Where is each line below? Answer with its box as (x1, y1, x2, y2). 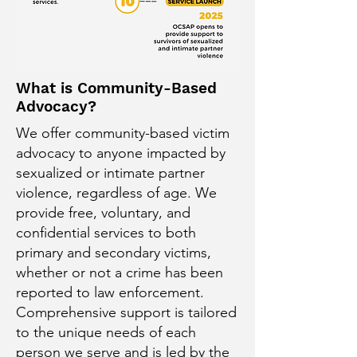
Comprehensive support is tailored (16, 304, 237, 321)
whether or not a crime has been (16, 264, 223, 281)
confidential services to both (16, 224, 196, 241)
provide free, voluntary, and (16, 204, 190, 222)
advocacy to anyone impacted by (16, 144, 226, 162)
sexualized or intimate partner (16, 164, 205, 182)
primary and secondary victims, (16, 244, 211, 261)
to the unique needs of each (16, 324, 196, 341)
